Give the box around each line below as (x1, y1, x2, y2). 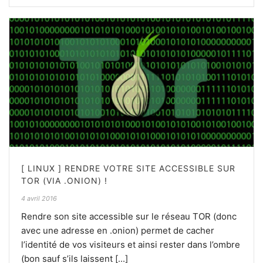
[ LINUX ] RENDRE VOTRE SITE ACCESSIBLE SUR (21, 163, 235, 174)
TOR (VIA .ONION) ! (21, 176, 107, 186)
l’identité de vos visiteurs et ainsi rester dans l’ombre (21, 239, 240, 251)
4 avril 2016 (21, 194, 57, 203)
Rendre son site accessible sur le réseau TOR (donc (21, 211, 237, 222)
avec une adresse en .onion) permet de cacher (21, 225, 214, 237)
